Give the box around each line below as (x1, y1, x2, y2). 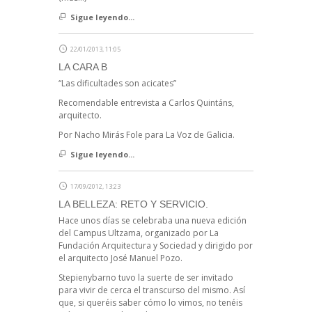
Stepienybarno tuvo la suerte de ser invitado (58, 272, 233, 284)
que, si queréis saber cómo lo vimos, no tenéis (58, 297, 242, 309)
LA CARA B (58, 61, 107, 73)
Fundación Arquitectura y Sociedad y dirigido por (58, 240, 253, 252)
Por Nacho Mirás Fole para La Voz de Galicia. (58, 129, 235, 141)
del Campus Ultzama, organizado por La (58, 227, 219, 240)
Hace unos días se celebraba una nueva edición (58, 214, 247, 227)
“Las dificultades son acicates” (58, 77, 176, 90)
